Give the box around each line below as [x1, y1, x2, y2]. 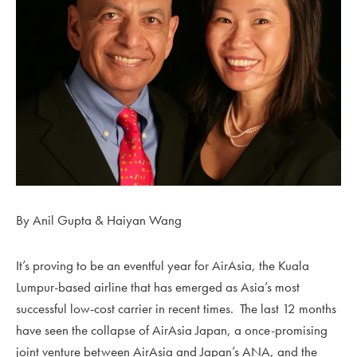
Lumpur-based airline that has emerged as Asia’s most [16, 278, 300, 296]
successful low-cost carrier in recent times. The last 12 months [16, 300, 336, 318]
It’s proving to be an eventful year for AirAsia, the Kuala [16, 257, 309, 275]
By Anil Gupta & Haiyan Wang [16, 211, 182, 229]
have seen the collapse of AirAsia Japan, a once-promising [16, 321, 328, 339]
